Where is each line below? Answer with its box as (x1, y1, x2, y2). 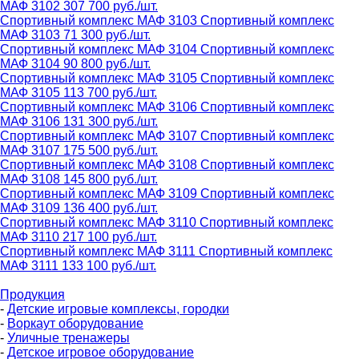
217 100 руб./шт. (63, 229, 157, 244)
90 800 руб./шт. (63, 56, 151, 71)
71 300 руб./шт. (63, 27, 151, 42)
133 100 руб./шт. (62, 258, 156, 272)
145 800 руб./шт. (63, 171, 158, 186)
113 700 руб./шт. (63, 85, 157, 99)
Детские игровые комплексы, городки (7, 301, 229, 316)
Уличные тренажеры (7, 330, 130, 345)
